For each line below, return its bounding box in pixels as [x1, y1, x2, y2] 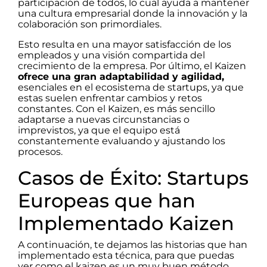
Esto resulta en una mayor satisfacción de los [18, 38, 231, 50]
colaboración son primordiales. [18, 18, 164, 30]
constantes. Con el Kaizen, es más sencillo [18, 103, 215, 114]
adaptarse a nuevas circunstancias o [18, 113, 190, 125]
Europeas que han [18, 188, 195, 212]
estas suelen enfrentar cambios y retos [18, 92, 202, 104]
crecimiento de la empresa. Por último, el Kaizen [18, 60, 246, 72]
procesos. [18, 145, 63, 157]
